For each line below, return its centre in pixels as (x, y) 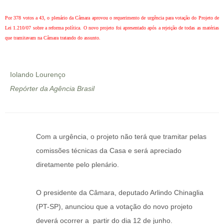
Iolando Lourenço (38, 75)
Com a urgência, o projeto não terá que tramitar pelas (121, 137)
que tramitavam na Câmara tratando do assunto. (53, 38)
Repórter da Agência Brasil (52, 89)
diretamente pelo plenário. (77, 165)
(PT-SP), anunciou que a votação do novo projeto (114, 207)
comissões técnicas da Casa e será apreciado (109, 151)
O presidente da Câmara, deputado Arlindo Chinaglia (120, 193)
